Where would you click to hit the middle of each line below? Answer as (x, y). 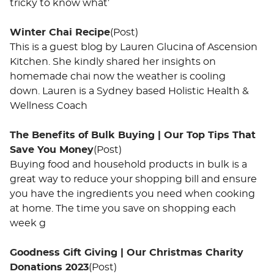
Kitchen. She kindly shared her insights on (113, 61)
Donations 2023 (49, 267)
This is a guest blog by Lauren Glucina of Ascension (134, 47)
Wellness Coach (49, 106)
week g (28, 223)
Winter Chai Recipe (60, 32)
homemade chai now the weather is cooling (118, 76)
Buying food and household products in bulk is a (128, 164)
